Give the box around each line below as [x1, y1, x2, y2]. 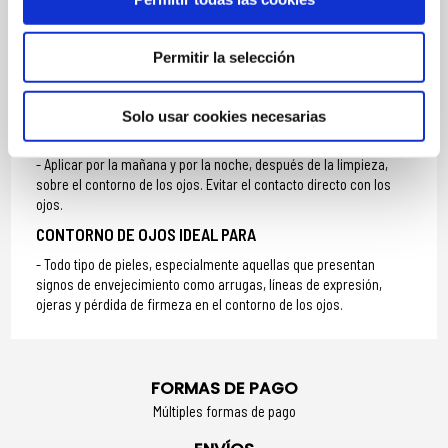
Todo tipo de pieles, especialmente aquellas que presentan [44, 254, 376, 273]
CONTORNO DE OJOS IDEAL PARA [36, 223, 257, 244]
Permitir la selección [153, 48, 295, 66]
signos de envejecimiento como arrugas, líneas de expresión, [36, 274, 383, 293]
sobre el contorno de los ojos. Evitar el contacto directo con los [36, 174, 392, 193]
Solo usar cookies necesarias [122, 107, 326, 125]
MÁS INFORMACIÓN [26, 71, 159, 94]
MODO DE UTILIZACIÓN [36, 123, 187, 144]
